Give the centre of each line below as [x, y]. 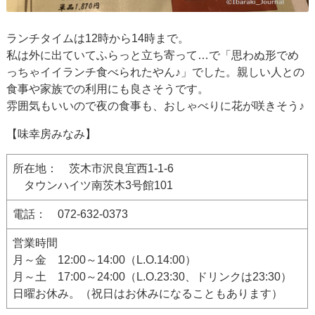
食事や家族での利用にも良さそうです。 [108, 89]
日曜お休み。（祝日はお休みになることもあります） [148, 293]
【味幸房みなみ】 [52, 134]
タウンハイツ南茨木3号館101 [93, 185]
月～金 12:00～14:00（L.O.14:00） [105, 259]
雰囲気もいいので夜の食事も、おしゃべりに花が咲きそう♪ [156, 105]
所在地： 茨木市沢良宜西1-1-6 [94, 168]
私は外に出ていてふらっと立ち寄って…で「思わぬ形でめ [153, 55]
